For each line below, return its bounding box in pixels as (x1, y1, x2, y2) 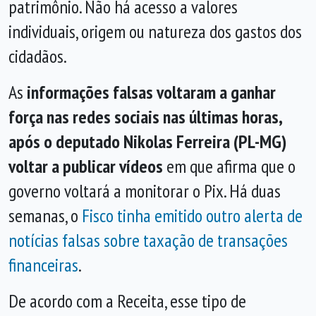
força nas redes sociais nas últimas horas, (8, 105, 281, 128)
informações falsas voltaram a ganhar (23, 80, 276, 104)
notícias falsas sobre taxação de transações (8, 229, 288, 252)
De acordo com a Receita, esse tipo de (8, 289, 246, 312)
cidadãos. (8, 44, 67, 68)
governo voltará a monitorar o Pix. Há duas (8, 179, 281, 202)
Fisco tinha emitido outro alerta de (82, 204, 303, 227)
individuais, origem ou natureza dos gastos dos (8, 20, 302, 43)
